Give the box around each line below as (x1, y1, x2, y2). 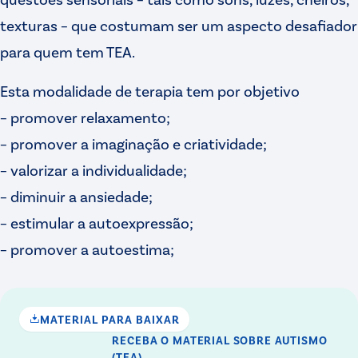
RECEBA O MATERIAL (112, 332, 230, 347)
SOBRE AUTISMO (229, 332, 328, 347)
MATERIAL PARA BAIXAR (40, 312, 180, 326)
